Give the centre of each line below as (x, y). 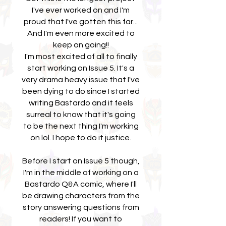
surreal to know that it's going (81, 115)
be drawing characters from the (81, 196)
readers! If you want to (81, 219)
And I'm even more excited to (81, 33)
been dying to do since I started (81, 91)
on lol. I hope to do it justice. (81, 138)
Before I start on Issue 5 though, (81, 161)
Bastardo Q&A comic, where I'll (81, 184)
